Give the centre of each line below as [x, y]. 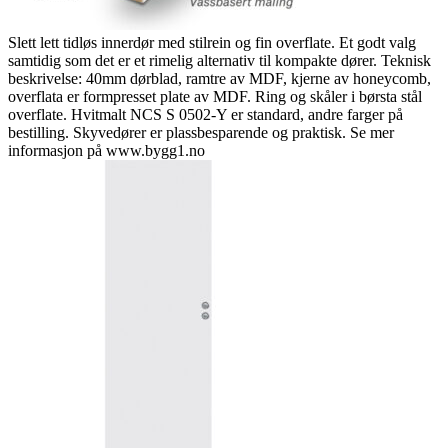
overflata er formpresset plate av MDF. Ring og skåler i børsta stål [215, 96]
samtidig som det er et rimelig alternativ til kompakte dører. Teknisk [219, 60]
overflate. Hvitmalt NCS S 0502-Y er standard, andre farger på [205, 114]
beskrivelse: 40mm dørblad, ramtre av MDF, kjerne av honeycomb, [219, 78]
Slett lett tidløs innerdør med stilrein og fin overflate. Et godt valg [212, 42]
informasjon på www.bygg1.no [106, 150]
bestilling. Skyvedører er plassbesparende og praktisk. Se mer [201, 132]
